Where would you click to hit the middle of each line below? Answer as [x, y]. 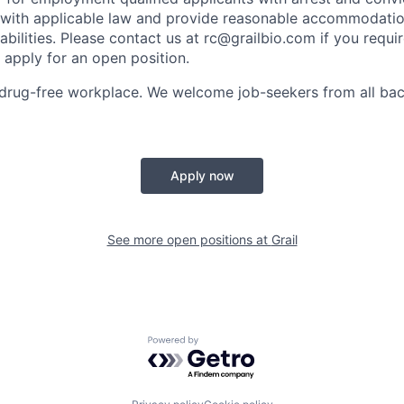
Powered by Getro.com [226, 344]
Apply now [202, 175]
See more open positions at [189, 239]
